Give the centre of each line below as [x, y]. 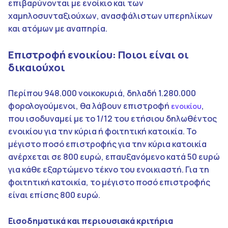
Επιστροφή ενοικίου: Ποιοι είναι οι [98, 54]
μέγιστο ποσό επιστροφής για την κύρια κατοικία [107, 144]
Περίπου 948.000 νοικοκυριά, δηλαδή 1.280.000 [102, 93]
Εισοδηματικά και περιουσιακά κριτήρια [91, 221]
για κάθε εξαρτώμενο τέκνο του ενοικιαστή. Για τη [109, 169]
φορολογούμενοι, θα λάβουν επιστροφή [90, 106]
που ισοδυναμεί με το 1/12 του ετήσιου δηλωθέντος [112, 118]
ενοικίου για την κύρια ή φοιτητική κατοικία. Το [102, 131]
